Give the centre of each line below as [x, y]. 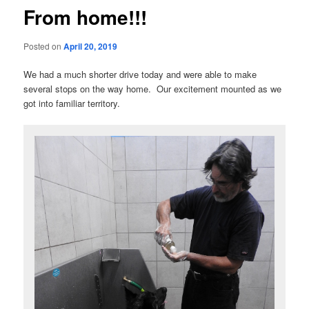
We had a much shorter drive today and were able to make [140, 74]
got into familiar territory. [72, 103]
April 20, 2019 [91, 46]
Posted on [44, 46]
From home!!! [86, 17]
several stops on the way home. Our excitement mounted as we [153, 89]
